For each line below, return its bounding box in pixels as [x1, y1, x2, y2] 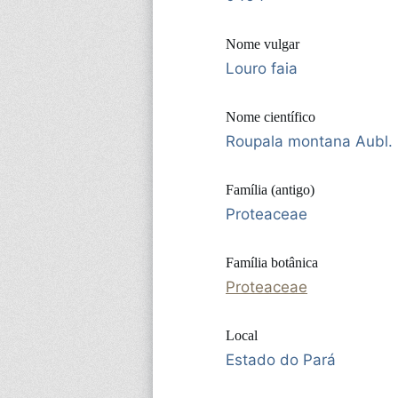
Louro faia [226, 59, 298, 77]
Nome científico [226, 108, 315, 124]
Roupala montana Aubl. [226, 131, 393, 150]
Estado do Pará [226, 350, 336, 369]
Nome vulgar [226, 36, 299, 52]
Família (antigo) [226, 181, 314, 197]
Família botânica [226, 254, 318, 270]
